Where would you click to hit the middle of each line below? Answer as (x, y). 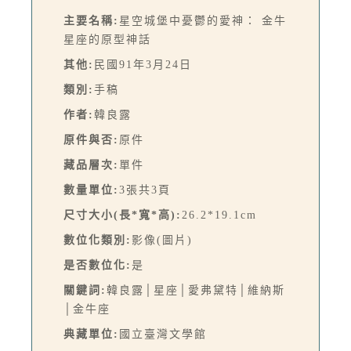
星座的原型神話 (107, 39)
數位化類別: (98, 240)
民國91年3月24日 (143, 64)
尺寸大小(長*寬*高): (123, 215)
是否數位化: (98, 265)
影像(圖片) (162, 240)
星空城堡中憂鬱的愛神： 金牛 (203, 20)
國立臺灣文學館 (163, 334)
